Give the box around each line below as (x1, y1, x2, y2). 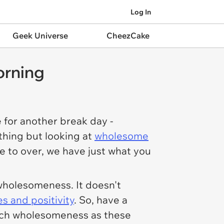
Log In (130, 7, 151, 16)
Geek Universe (12, 30, 68, 40)
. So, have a (74, 193, 127, 206)
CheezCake (106, 30, 149, 40)
